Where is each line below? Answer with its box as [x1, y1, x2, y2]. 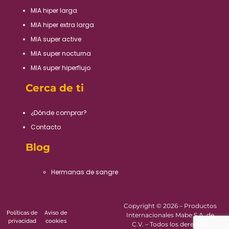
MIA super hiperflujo [31, 63, 90, 72]
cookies [45, 217, 66, 224]
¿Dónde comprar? [31, 108, 87, 117]
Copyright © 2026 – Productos [124, 201, 217, 210]
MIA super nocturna [31, 49, 91, 58]
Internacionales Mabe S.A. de [126, 211, 215, 219]
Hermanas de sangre [51, 167, 118, 176]
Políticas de [6, 209, 38, 216]
